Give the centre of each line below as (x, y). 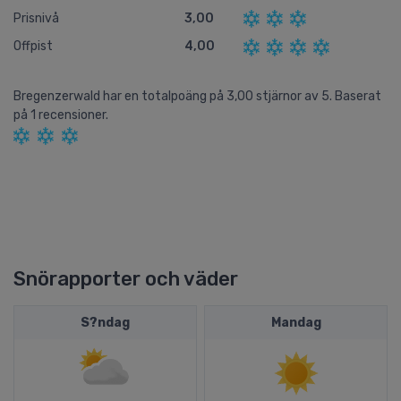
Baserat (358, 96)
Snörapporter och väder (126, 278)
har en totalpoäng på (165, 96)
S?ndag (105, 322)
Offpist (33, 47)
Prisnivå (36, 19)
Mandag (296, 322)
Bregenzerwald (58, 96)
